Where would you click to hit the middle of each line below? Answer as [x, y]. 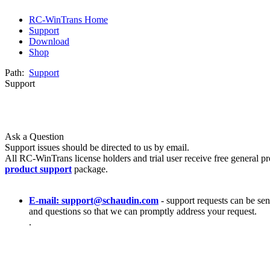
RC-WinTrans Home [68, 20]
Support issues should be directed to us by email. [97, 147]
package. [91, 169]
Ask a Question [34, 137]
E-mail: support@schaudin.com [94, 200]
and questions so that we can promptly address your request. [143, 211]
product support [38, 169]
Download [49, 41]
